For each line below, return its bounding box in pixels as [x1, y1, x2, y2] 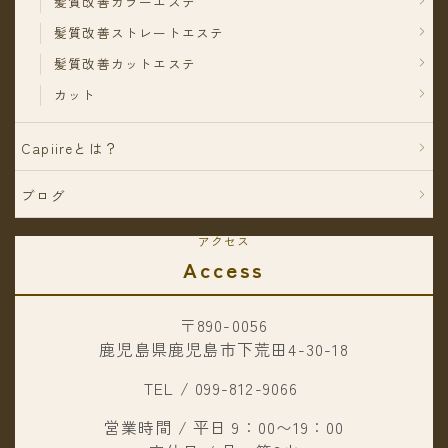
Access [183, 254, 265, 285]
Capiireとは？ [21, 137, 119, 158]
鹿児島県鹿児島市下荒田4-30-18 [99, 336, 349, 361]
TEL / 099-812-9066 [144, 375, 304, 400]
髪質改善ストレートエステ [54, 22, 225, 42]
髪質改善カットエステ [54, 53, 196, 73]
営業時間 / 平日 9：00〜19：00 [103, 414, 345, 439]
